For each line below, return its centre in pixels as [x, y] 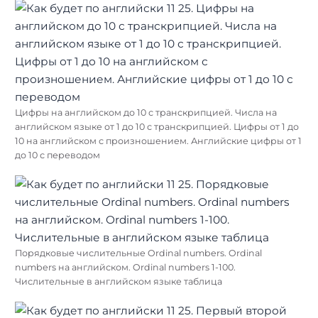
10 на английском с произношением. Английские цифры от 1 [158, 141]
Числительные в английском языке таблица [119, 281]
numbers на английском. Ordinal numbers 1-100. [125, 267]
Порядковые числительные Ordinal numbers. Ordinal [138, 253]
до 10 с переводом [57, 155]
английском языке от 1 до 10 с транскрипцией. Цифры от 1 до [157, 126]
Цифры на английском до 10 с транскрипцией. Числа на [146, 112]
